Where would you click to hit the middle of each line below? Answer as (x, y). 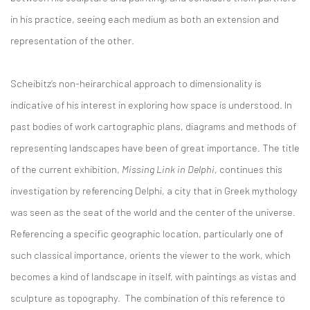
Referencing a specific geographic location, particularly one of (147, 233)
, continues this (248, 169)
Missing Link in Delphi (168, 169)
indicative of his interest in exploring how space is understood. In (151, 104)
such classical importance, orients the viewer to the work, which (151, 255)
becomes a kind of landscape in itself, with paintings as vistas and (153, 276)
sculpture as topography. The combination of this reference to (148, 298)
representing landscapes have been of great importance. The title (155, 147)
